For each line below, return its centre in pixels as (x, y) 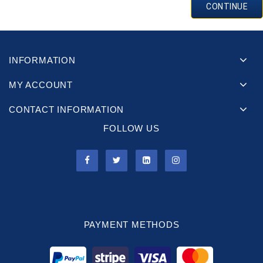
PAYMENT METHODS (131, 225)
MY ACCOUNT (41, 85)
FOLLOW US (131, 129)
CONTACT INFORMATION (67, 110)
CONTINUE (227, 7)
